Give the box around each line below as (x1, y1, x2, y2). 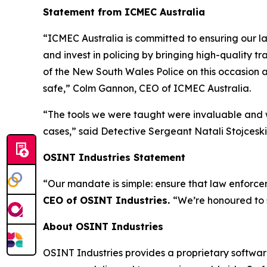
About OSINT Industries (43, 221, 163, 233)
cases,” (43, 125, 76, 138)
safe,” (43, 82, 70, 95)
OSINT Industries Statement (43, 151, 185, 164)
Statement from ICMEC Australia (43, 6, 205, 18)
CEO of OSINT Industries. (43, 194, 173, 207)
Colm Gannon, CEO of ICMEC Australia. (70, 82, 251, 95)
